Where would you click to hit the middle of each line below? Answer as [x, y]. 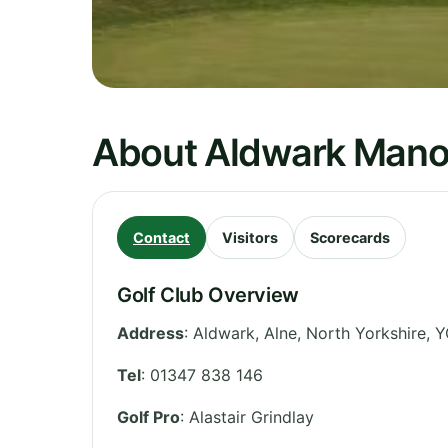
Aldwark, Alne [245, 332]
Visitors [250, 237]
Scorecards [350, 237]
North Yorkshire [366, 332]
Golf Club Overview [208, 294]
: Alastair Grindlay [247, 416]
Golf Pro [148, 416]
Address [150, 332]
